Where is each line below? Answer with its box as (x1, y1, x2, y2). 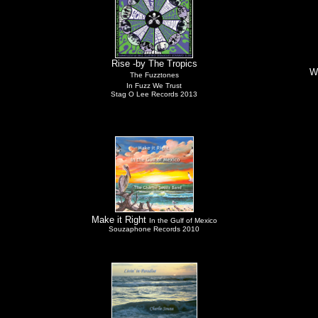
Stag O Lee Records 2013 (111, 90, 197, 98)
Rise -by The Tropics (111, 58, 197, 69)
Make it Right (91, 214, 149, 225)
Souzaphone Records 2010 (109, 225, 199, 233)
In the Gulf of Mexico (148, 216, 217, 224)
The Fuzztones (129, 71, 179, 79)
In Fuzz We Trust (126, 82, 182, 89)
